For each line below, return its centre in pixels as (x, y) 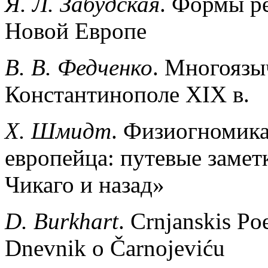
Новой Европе (76, 31)
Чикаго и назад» (85, 184)
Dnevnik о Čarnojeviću (115, 248)
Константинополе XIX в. (127, 94)
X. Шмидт (58, 130)
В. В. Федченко (79, 67)
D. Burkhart (62, 221)
